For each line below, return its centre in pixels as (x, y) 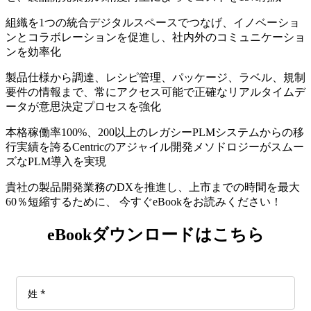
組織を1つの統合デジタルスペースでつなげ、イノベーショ (153, 22)
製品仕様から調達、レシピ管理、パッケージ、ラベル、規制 (155, 77)
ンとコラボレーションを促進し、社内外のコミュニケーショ (155, 37)
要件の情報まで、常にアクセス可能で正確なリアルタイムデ (155, 92)
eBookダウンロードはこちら (155, 234)
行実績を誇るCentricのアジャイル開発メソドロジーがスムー (155, 146)
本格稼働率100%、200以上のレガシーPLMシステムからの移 (155, 132)
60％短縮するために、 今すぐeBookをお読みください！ (144, 201)
